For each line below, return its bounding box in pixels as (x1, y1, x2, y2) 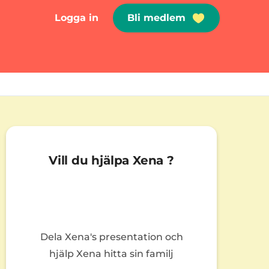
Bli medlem (127, 12, 186, 24)
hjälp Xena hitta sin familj (49, 247, 174, 259)
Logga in (55, 12, 98, 24)
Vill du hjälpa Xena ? (49, 153, 174, 168)
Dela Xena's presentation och (40, 231, 183, 243)
